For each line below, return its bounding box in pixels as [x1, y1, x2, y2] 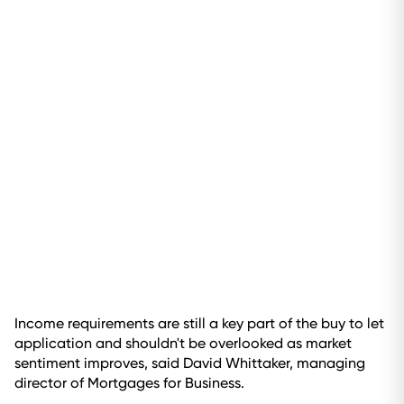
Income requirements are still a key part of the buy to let [14, 315, 384, 332]
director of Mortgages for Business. [14, 374, 244, 391]
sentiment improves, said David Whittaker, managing [14, 354, 365, 372]
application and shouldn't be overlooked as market [14, 335, 352, 352]
